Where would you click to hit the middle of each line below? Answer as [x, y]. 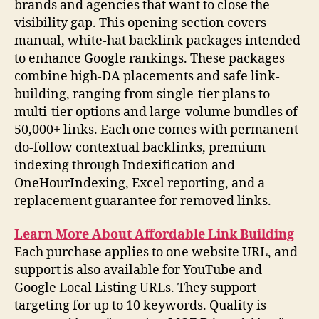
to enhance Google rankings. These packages [150, 58]
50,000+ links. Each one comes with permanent [156, 130]
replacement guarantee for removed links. [143, 201]
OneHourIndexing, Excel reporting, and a [140, 183]
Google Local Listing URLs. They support [135, 288]
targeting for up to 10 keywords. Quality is [140, 306]
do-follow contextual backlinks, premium [140, 147]
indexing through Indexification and [125, 165]
